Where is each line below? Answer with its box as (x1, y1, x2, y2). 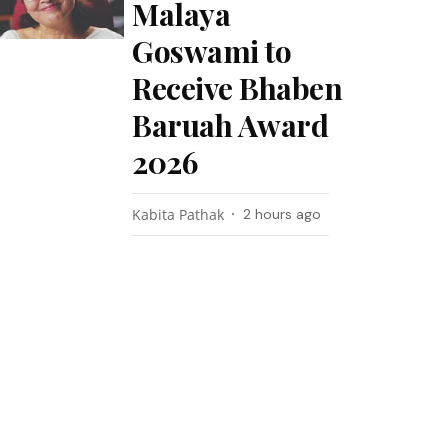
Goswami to (132, 31, 292, 71)
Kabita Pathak (132, 205, 225, 224)
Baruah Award (132, 105, 329, 145)
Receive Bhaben (132, 68, 343, 108)
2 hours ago (243, 205, 322, 223)
